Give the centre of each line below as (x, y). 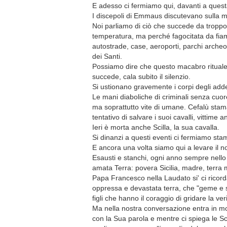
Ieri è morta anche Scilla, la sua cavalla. (156, 127)
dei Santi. (107, 56)
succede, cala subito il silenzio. (141, 77)
